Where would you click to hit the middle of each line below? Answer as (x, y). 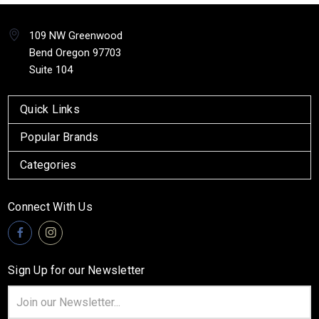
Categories (48, 164)
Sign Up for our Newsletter (77, 270)
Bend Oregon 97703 (75, 52)
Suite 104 (51, 69)
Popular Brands (59, 137)
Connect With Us (50, 206)
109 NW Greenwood (76, 35)
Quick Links (50, 109)
